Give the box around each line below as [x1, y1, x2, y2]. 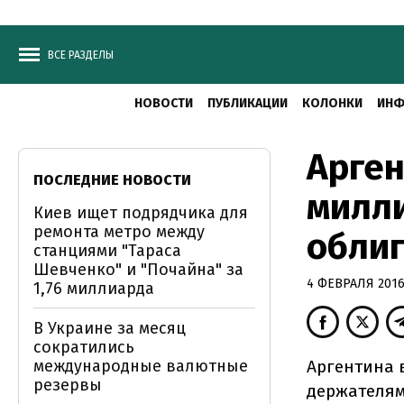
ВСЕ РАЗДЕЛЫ [48, 49, 114, 61]
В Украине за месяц [33, 318, 186, 338]
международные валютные [33, 356, 248, 376]
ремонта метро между [33, 222, 205, 242]
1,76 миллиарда [33, 279, 154, 298]
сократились [33, 337, 134, 357]
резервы [33, 375, 102, 395]
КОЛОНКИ [302, 96, 363, 111]
